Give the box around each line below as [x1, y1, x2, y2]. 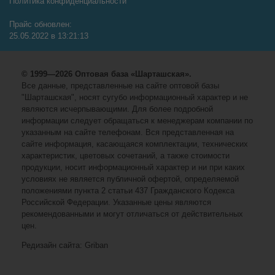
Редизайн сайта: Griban [21, 240, 108, 250]
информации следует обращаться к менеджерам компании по [21, 115, 253, 125]
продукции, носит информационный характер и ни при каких [21, 162, 245, 172]
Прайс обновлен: [9, 20, 72, 29]
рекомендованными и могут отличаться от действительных [21, 209, 243, 219]
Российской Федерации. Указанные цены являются [21, 197, 211, 207]
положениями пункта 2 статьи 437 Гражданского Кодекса [21, 185, 234, 195]
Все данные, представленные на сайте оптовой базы [21, 80, 219, 90]
